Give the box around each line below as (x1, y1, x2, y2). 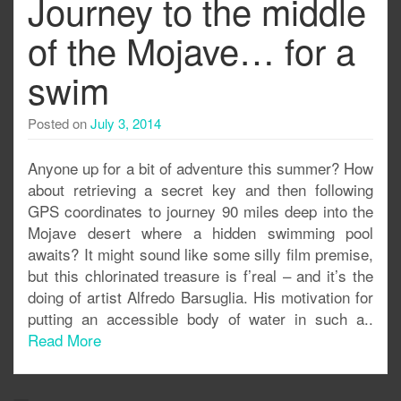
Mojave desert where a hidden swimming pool (28, 221, 373, 243)
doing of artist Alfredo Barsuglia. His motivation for (28, 286, 373, 308)
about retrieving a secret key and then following (28, 178, 373, 200)
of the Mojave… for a (28, 24, 355, 75)
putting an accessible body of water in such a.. (28, 307, 373, 329)
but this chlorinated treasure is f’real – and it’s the (28, 264, 373, 286)
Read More (28, 328, 101, 351)
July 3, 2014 (90, 114, 161, 132)
